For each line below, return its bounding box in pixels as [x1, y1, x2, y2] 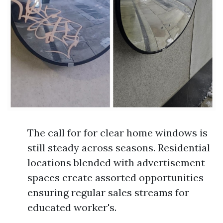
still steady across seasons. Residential [27, 141, 210, 154]
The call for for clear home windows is [27, 126, 208, 139]
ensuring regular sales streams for [27, 186, 189, 199]
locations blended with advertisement [27, 156, 205, 169]
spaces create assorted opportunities [27, 171, 204, 184]
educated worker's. [27, 201, 116, 214]
